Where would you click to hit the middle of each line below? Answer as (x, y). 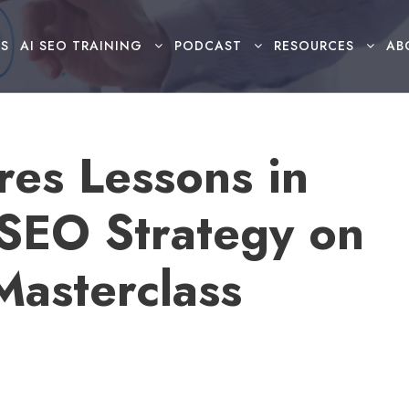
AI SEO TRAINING (81, 46)
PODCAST (208, 46)
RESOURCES (314, 46)
